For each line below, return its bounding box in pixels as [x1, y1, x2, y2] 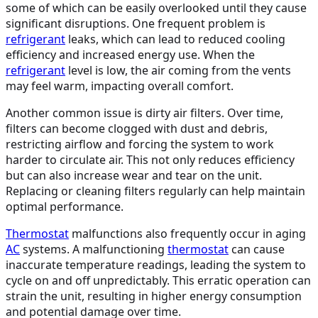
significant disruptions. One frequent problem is [6, 15, 265, 31]
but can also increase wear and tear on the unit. [6, 167, 262, 183]
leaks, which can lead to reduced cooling [65, 31, 285, 47]
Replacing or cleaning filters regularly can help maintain [6, 182, 305, 199]
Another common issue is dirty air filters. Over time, [6, 104, 283, 121]
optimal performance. [6, 198, 124, 214]
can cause [229, 241, 285, 257]
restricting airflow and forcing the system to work [6, 136, 274, 152]
